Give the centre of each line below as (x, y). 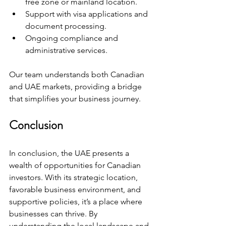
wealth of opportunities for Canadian (76, 165)
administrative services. (66, 50)
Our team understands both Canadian (78, 74)
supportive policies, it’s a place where (77, 202)
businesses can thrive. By (54, 214)
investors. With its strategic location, (74, 177)
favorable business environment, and (76, 189)
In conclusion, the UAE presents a (70, 153)
